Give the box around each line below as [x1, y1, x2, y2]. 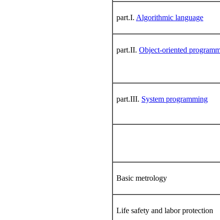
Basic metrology [116, 173, 167, 182]
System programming [141, 94, 208, 103]
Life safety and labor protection [116, 206, 213, 215]
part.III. [116, 94, 141, 103]
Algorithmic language [136, 13, 203, 22]
